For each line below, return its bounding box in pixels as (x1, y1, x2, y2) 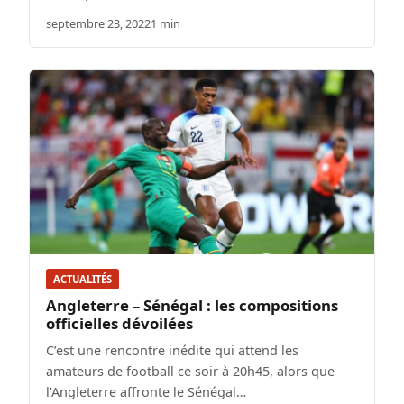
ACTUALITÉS (53, 271, 112, 286)
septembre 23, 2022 (46, 14, 151, 32)
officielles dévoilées (46, 312, 193, 334)
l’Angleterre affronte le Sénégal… (46, 382, 246, 400)
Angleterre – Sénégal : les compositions (46, 294, 338, 316)
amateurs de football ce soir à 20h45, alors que (46, 362, 335, 380)
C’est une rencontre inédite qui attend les (46, 341, 298, 359)
